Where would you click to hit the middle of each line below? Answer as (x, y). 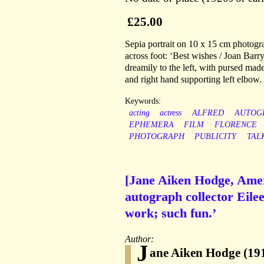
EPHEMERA (151, 125)
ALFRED (208, 113)
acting (139, 113)
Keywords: (143, 101)
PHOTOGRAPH (156, 137)
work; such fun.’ (171, 213)
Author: (141, 239)
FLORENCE (235, 125)
